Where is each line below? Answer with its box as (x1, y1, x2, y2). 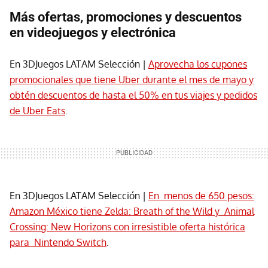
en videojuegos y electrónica (10, 25, 176, 41)
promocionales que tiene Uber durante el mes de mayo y (10, 74, 254, 86)
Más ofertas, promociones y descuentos (10, 10, 242, 25)
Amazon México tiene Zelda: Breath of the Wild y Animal (10, 205, 254, 218)
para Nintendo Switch (10, 236, 106, 249)
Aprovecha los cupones (148, 58, 247, 71)
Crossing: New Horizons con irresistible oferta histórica (10, 221, 245, 233)
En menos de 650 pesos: (148, 190, 254, 202)
